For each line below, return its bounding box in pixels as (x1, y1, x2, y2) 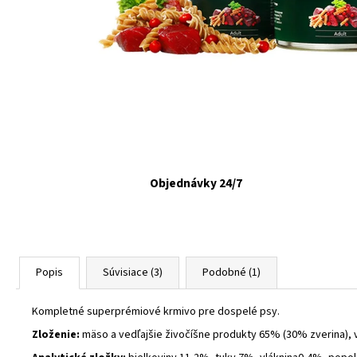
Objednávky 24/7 (150, 174, 242, 192)
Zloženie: (32, 326, 80, 343)
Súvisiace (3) (103, 264, 163, 280)
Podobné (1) (202, 264, 261, 280)
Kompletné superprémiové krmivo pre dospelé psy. (32, 303, 280, 320)
